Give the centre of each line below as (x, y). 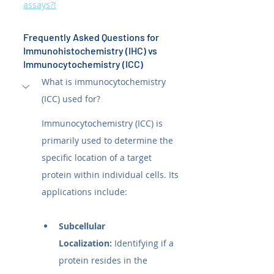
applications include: (84, 192)
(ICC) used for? (71, 99)
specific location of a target (98, 158)
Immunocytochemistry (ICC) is (103, 124)
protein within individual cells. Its (111, 175)
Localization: (85, 243)
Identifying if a (144, 243)
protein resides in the (104, 261)
